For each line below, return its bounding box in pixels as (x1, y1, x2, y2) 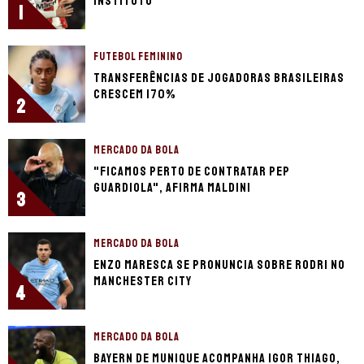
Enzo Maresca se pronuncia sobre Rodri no (93, 257, 345, 274)
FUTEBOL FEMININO (93, 50, 183, 64)
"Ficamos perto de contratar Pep (93, 163, 290, 180)
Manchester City (93, 273, 192, 290)
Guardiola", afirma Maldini (93, 180, 251, 197)
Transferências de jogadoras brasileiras (93, 70, 344, 87)
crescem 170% (93, 86, 176, 103)
